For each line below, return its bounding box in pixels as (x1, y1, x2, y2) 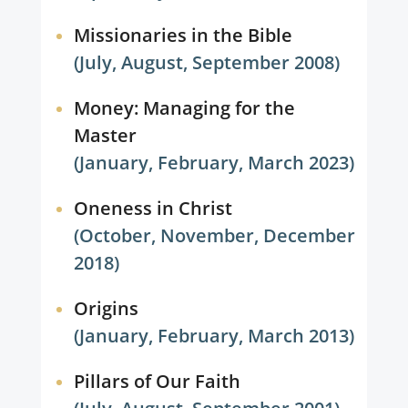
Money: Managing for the (73, 96, 295, 120)
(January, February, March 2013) (74, 323, 355, 348)
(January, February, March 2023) (74, 150, 355, 175)
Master (73, 123, 137, 148)
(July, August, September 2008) (74, 50, 341, 75)
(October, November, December (74, 223, 356, 248)
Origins (73, 296, 138, 321)
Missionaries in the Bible (73, 23, 292, 47)
